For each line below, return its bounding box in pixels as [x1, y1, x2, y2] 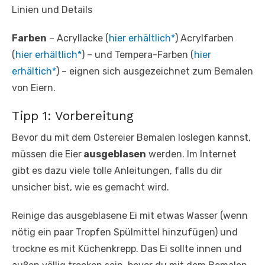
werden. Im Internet [146, 148, 237, 160]
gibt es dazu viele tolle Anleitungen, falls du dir [12, 165, 222, 177]
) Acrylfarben [175, 33, 234, 44]
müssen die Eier [12, 148, 82, 160]
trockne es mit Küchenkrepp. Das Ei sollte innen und [12, 243, 242, 255]
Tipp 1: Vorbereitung [12, 108, 134, 124]
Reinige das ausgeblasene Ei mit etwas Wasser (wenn [12, 210, 248, 222]
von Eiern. [12, 82, 56, 94]
